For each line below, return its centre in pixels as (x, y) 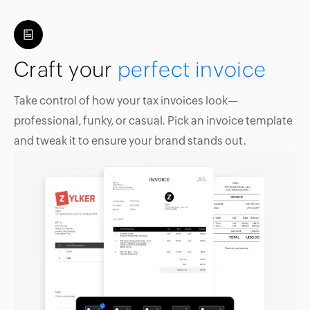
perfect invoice (192, 70)
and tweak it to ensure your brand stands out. (130, 141)
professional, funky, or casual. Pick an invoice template (153, 121)
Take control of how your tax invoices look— (126, 101)
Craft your (66, 70)
